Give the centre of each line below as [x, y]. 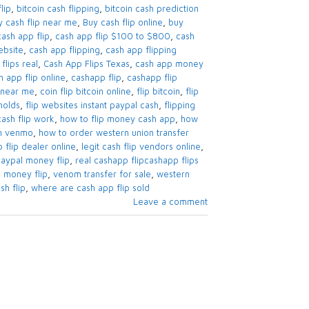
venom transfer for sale [102, 175]
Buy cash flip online [122, 23]
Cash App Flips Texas [86, 64]
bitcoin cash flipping [58, 9]
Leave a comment [170, 202]
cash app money [169, 64]
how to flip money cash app [117, 119]
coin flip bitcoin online [85, 92]
